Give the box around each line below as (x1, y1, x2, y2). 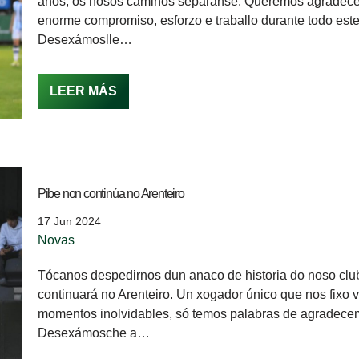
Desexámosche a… (37, 326, 153, 341)
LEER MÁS (49, 83, 117, 98)
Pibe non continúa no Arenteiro (37, 187, 184, 201)
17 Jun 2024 (37, 215, 101, 228)
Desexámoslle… (37, 32, 135, 46)
